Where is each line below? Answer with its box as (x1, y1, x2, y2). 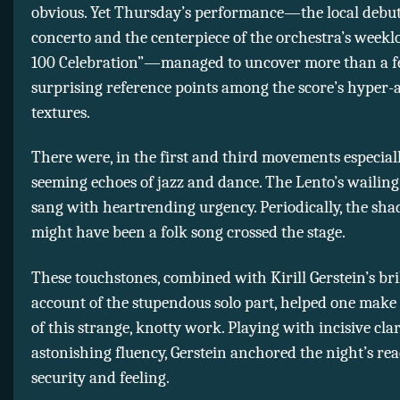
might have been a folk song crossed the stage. (31, 222, 346, 243)
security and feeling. (31, 367, 170, 387)
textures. (31, 102, 90, 122)
